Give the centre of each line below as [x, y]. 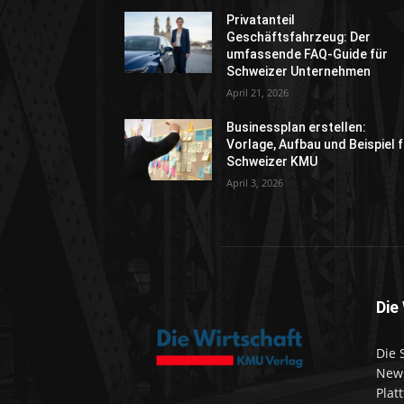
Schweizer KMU [272, 162]
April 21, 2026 [258, 93]
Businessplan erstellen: [297, 128]
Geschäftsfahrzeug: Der [299, 37]
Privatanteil [261, 20]
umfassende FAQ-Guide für [308, 55]
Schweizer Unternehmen [299, 72]
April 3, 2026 [255, 183]
